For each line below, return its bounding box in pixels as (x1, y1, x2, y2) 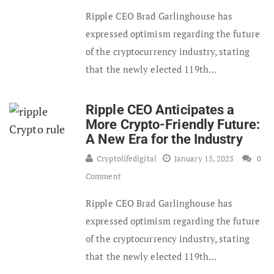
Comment (86, 170, 121, 182)
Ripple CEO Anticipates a (86, 102, 235, 117)
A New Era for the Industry (86, 131, 243, 147)
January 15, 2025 (174, 152, 234, 164)
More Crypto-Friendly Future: (86, 116, 260, 132)
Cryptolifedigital (97, 152, 157, 164)
